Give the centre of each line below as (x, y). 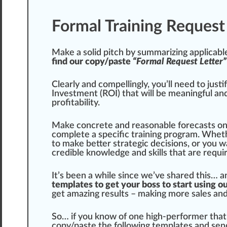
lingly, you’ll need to (167, 85)
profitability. (76, 103)
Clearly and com (84, 85)
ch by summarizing (152, 53)
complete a (75, 135)
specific (114, 135)
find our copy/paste (92, 62)
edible (72, 153)
